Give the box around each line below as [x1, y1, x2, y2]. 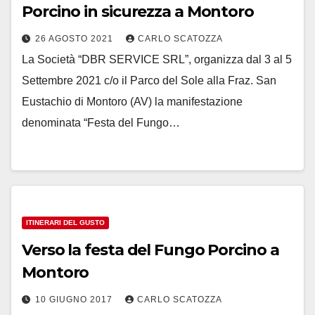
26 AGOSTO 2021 [35, 34, 116, 44]
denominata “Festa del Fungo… [22, 117, 180, 129]
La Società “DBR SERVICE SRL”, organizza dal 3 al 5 [22, 53, 292, 65]
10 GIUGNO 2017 [35, 295, 115, 304]
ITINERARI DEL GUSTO [26, 219, 105, 226]
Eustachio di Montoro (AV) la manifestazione [22, 96, 243, 108]
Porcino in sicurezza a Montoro [22, 2, 254, 21]
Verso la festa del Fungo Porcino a [22, 240, 279, 259]
